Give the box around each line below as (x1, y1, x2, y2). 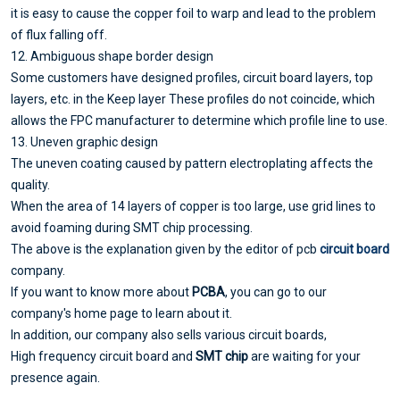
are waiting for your (251, 348, 361, 363)
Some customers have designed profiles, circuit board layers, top (11, 70, 373, 85)
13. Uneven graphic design (11, 134, 158, 149)
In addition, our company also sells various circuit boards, (11, 327, 327, 342)
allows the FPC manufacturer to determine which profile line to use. (11, 112, 387, 128)
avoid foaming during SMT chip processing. (11, 220, 253, 235)
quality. (11, 177, 50, 192)
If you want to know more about (11, 284, 192, 299)
